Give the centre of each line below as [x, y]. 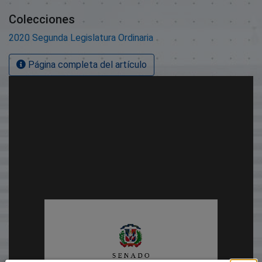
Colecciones [42, 19]
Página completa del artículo [86, 64]
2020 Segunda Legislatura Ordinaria [81, 37]
